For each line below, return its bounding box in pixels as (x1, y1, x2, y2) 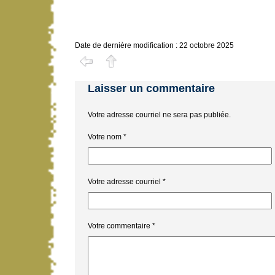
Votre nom (87, 133, 122, 142)
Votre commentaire (87, 222, 150, 231)
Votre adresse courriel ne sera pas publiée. (87, 110, 231, 120)
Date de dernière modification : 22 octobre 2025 (75, 41, 234, 50)
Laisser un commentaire (87, 82, 215, 95)
